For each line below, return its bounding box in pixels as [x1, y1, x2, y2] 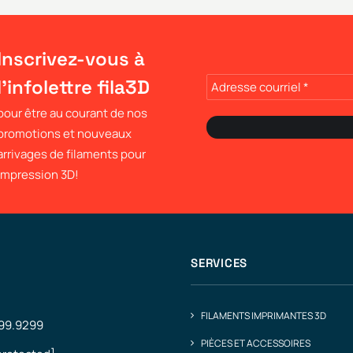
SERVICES [191, 255, 247, 270]
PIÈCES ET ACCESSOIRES [201, 336, 310, 350]
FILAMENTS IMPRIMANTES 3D [201, 309, 326, 322]
